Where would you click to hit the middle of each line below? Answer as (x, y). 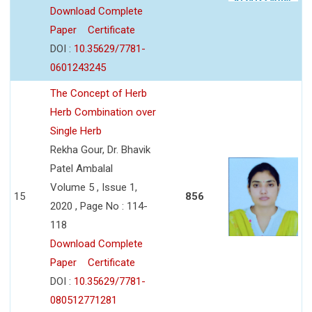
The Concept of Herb (99, 93)
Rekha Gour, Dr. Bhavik (100, 149)
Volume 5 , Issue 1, (94, 187)
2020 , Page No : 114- (99, 206)
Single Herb (76, 131)
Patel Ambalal (81, 168)
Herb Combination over (103, 112)
